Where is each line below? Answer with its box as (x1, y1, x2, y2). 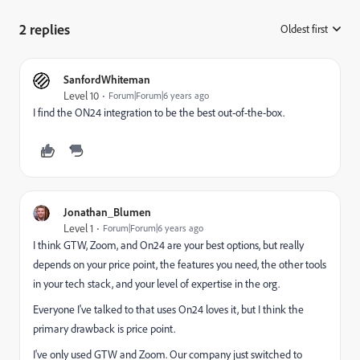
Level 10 (63, 88, 99, 103)
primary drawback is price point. (33, 321, 175, 336)
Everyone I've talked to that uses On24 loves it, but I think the (33, 302, 304, 317)
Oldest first (280, 22, 328, 36)
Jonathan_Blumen (63, 205, 151, 219)
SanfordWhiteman (63, 72, 150, 86)
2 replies (19, 20, 70, 38)
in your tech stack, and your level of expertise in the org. (33, 276, 280, 291)
